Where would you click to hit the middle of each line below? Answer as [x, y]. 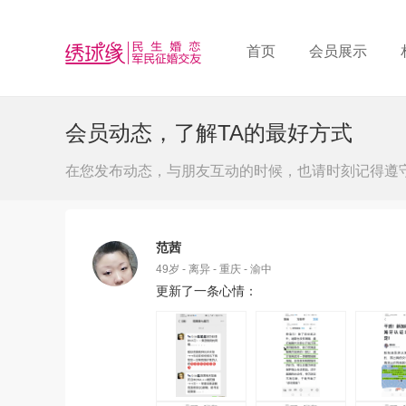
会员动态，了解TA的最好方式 [209, 133]
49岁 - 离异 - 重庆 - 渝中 [214, 269]
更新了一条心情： [207, 291]
